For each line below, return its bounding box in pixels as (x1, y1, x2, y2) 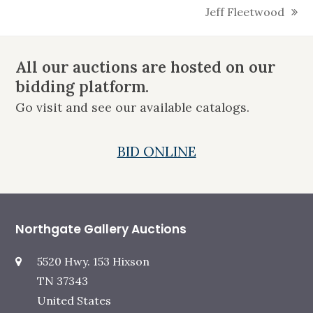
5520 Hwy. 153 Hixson (37, 254, 150, 269)
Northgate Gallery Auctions (15, 221, 187, 238)
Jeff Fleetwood (205, 5, 284, 20)
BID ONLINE (117, 143, 196, 161)
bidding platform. (15, 77, 150, 97)
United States (37, 293, 112, 308)
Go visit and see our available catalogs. (15, 99, 250, 116)
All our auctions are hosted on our (15, 57, 276, 78)
